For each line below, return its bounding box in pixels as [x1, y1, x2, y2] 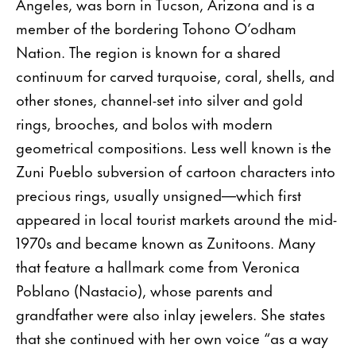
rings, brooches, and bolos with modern [16, 110, 273, 134]
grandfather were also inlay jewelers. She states [16, 301, 325, 325]
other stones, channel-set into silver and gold [16, 87, 303, 110]
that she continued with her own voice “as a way [16, 325, 328, 349]
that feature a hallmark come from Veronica [16, 253, 300, 277]
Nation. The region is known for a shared [16, 39, 281, 63]
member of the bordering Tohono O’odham [16, 15, 296, 39]
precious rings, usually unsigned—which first [16, 182, 301, 206]
